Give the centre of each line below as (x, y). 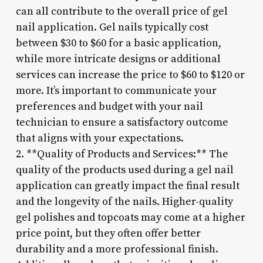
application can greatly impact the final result (127, 186)
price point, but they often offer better (108, 233)
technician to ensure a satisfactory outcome (122, 122)
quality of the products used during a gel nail (124, 170)
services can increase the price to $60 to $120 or (130, 75)
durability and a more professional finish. (117, 249)
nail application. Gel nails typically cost (112, 27)
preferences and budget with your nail (109, 106)
